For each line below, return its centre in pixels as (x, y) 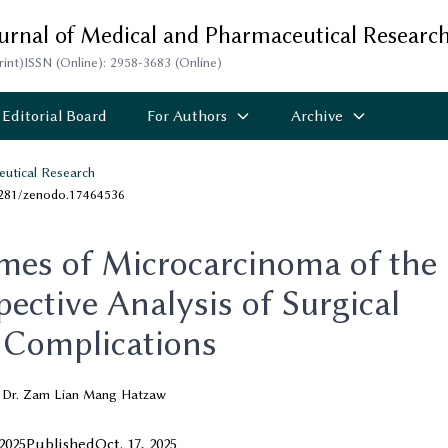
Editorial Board (54, 116)
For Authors (187, 116)
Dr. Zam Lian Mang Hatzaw (84, 394)
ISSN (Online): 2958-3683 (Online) (122, 62)
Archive (317, 116)
